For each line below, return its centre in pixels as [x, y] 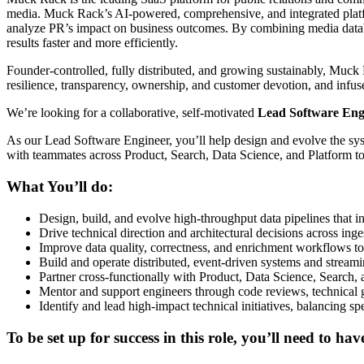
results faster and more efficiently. [92, 43]
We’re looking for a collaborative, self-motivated [132, 113]
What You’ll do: [60, 187]
